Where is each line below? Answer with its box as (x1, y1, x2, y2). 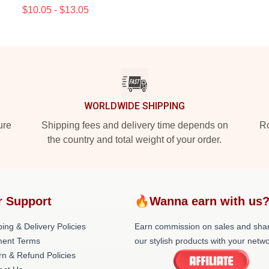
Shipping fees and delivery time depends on (41, 120, 228, 130)
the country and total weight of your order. (47, 134, 222, 145)
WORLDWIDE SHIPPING (84, 100, 185, 112)
